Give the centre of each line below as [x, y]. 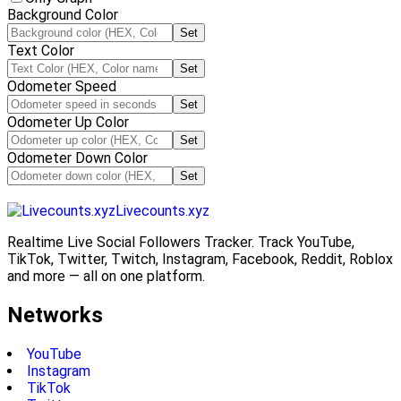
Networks [55, 315]
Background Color [63, 15]
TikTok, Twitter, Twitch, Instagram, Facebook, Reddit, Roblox [200, 259]
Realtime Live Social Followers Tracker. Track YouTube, [181, 242]
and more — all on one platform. [106, 276]
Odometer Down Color [77, 158]
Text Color [41, 51]
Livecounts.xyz [162, 211]
